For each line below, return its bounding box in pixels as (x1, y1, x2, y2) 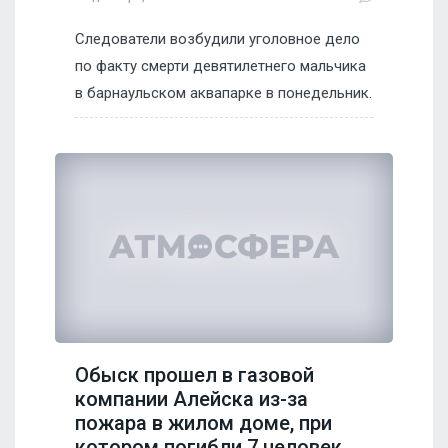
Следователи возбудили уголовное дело (75, 29, 360, 48)
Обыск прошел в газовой (75, 362, 314, 387)
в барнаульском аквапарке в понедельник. (75, 83, 372, 102)
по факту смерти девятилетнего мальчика (75, 56, 366, 75)
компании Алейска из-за (75, 386, 308, 411)
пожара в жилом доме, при (75, 410, 332, 435)
